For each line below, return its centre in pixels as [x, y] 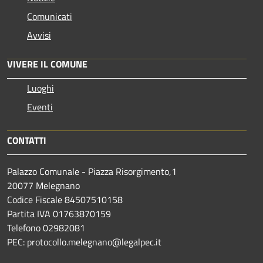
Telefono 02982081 [46, 227]
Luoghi [41, 88]
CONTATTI [27, 140]
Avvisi [39, 35]
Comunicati [50, 16]
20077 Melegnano [43, 185]
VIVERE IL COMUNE [47, 64]
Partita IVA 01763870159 [59, 213]
